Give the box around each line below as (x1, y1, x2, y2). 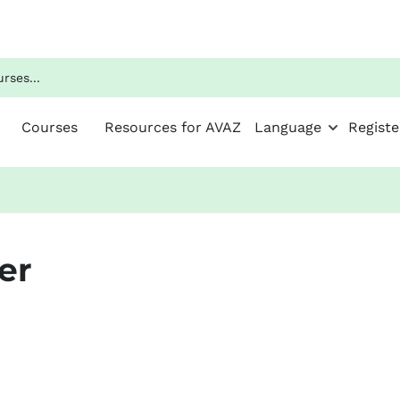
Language (254, 119, 321, 136)
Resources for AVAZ (104, 119, 241, 136)
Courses (21, 119, 78, 136)
